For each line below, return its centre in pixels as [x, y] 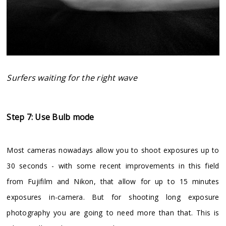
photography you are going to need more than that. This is [113, 213]
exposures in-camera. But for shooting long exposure [113, 197]
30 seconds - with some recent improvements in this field [113, 166]
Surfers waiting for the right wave [72, 78]
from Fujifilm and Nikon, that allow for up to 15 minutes [113, 182]
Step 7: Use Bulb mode [50, 117]
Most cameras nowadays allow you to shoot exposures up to [113, 150]
